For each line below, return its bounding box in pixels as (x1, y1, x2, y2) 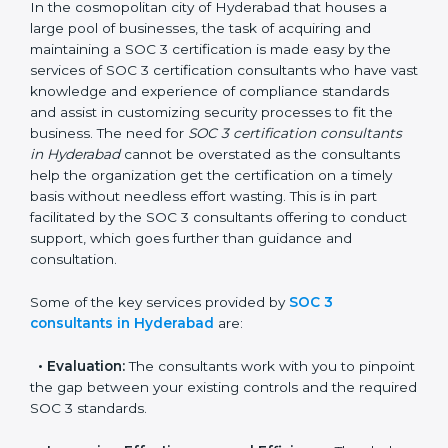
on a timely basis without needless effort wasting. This (30, 251, 394, 268)
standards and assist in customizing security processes (30, 167, 402, 184)
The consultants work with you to (125, 420, 355, 437)
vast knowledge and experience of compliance (30, 146, 349, 163)
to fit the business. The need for (30, 188, 250, 205)
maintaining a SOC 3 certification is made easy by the (30, 104, 391, 121)
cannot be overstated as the (206, 209, 403, 226)
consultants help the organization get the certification (30, 230, 397, 247)
